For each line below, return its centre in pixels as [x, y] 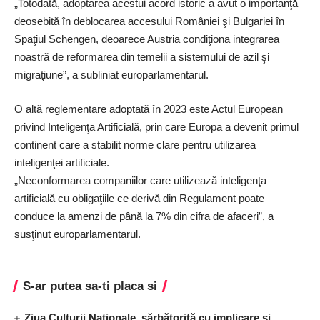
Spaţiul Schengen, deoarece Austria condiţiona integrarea [147, 39]
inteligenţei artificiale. [62, 162]
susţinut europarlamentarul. [77, 234]
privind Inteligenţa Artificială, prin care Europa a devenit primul [156, 126]
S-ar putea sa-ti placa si [90, 286]
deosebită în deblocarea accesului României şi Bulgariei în [149, 21]
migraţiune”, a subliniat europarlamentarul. [111, 75]
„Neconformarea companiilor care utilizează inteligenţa [140, 180]
